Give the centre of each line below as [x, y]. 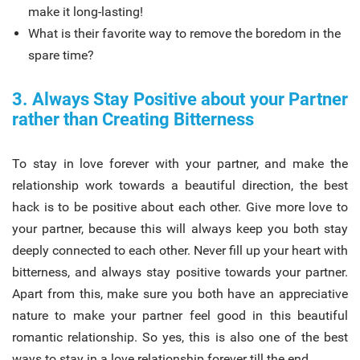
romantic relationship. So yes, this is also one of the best [180, 337]
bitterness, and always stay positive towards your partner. [180, 272]
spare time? [61, 55]
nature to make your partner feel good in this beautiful [180, 315]
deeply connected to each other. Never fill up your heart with [180, 250]
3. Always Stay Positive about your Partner [180, 99]
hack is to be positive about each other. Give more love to [180, 207]
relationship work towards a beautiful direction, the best [180, 185]
